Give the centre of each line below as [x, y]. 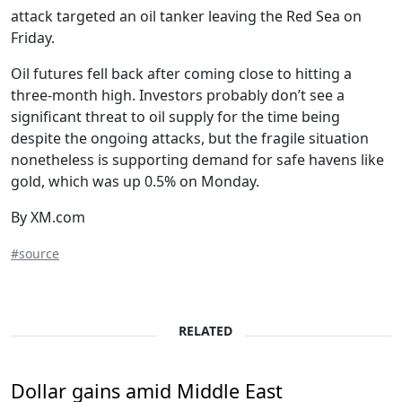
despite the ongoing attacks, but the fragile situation [190, 138]
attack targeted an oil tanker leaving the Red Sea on [186, 16]
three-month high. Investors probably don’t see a [178, 95]
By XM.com [48, 217]
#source [35, 253]
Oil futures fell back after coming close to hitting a [181, 74]
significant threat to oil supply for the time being [175, 117]
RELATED [205, 331]
